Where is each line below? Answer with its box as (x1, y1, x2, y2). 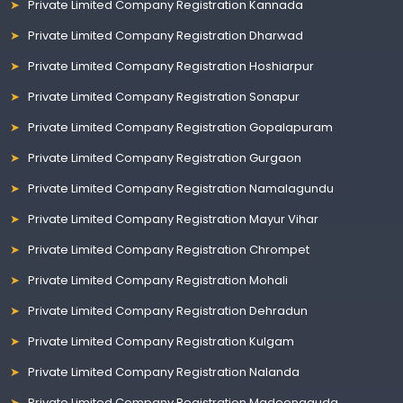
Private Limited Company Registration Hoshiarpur (28, 57, 315, 75)
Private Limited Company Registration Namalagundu (28, 179, 335, 197)
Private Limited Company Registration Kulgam (28, 332, 295, 350)
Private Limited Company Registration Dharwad (28, 26, 304, 44)
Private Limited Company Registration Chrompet (28, 240, 310, 258)
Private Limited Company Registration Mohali (28, 271, 289, 289)
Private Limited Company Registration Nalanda (28, 363, 300, 381)
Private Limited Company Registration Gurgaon (28, 148, 302, 166)
